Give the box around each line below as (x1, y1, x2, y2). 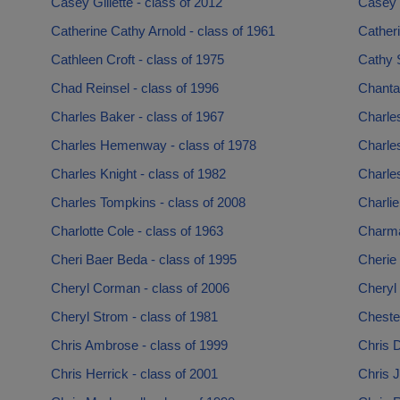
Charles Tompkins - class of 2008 (50, 195, 246, 210)
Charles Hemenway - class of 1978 (50, 137, 256, 153)
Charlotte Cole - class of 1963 (50, 223, 223, 238)
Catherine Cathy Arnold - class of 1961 (50, 23, 275, 38)
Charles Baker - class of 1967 (50, 109, 224, 124)
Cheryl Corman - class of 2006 (50, 280, 229, 296)
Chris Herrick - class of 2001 (50, 366, 218, 381)
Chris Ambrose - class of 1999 (50, 337, 228, 353)
